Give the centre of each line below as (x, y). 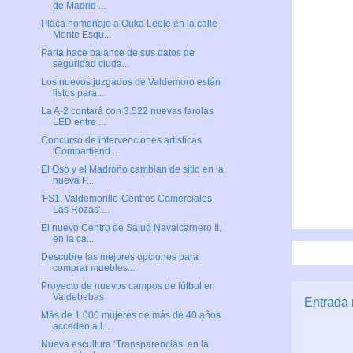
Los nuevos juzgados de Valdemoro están (130, 82)
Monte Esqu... (82, 35)
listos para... (78, 93)
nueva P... (73, 181)
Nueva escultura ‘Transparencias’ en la (124, 345)
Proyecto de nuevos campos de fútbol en (128, 286)
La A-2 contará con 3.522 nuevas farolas (127, 111)
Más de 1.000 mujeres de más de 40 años (130, 316)
